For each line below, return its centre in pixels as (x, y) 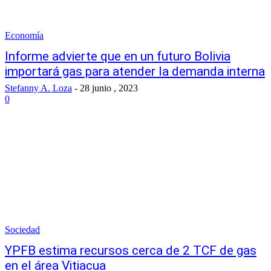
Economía (24, 35)
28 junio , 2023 (109, 88)
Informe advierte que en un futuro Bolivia (118, 56)
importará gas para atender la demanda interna (135, 71)
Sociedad (22, 230)
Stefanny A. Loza (38, 88)
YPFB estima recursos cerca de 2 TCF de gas (131, 250)
